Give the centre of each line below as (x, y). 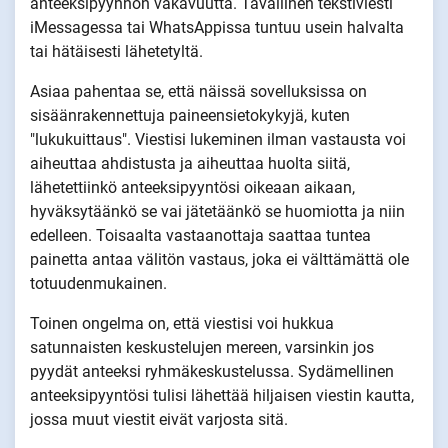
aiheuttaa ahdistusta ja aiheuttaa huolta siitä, (190, 163)
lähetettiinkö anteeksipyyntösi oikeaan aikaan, (192, 187)
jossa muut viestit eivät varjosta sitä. (159, 419)
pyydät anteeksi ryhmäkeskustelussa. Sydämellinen (212, 371)
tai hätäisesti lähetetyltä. (116, 51)
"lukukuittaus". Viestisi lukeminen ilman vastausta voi (218, 139)
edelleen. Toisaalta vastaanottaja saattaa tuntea (200, 235)
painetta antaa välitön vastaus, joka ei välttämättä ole (219, 259)
